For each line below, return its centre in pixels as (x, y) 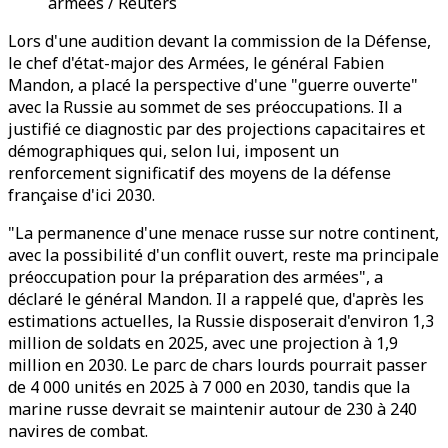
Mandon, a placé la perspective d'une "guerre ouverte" (213, 85)
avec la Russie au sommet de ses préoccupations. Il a (205, 107)
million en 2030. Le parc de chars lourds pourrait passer (217, 365)
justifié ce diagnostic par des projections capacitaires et (216, 129)
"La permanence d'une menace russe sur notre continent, (223, 233)
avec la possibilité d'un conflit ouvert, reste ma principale (223, 255)
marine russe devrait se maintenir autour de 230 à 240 (212, 409)
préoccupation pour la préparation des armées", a (195, 277)
